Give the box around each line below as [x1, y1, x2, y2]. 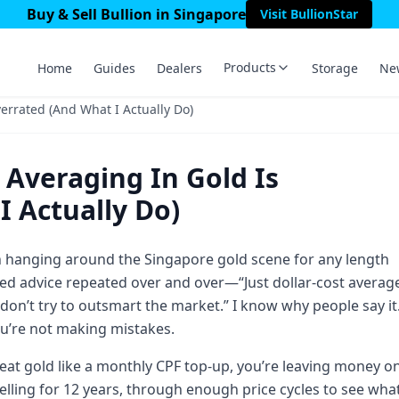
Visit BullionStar [260, 5, 358, 22]
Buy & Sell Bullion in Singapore [27, 4, 246, 24]
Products [224, 59, 276, 76]
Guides [94, 60, 135, 77]
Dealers [157, 60, 202, 77]
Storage [312, 60, 358, 77]
